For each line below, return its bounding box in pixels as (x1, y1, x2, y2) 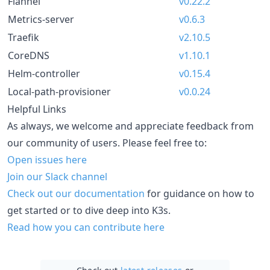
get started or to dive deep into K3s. (7, 203, 171, 217)
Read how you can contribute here (7, 220, 165, 234)
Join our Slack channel (7, 169, 107, 183)
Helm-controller (8, 66, 80, 80)
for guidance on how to (145, 186, 254, 200)
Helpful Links (7, 102, 66, 116)
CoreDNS (8, 48, 49, 62)
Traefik (8, 30, 39, 44)
